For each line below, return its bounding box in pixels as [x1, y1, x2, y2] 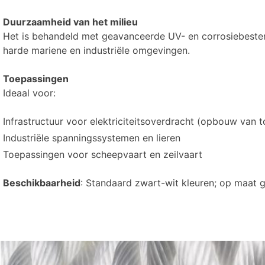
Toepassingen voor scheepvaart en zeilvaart [3, 148, 202, 161]
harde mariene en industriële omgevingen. [3, 44, 190, 57]
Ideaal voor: [3, 87, 56, 99]
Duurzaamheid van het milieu [3, 16, 138, 28]
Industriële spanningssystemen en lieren [3, 132, 180, 144]
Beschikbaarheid [3, 177, 80, 189]
